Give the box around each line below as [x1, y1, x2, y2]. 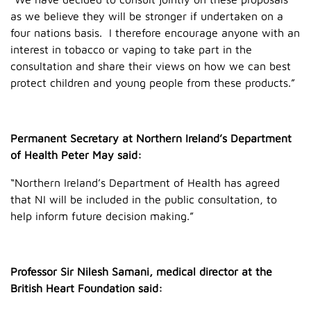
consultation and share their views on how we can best [10, 59, 291, 72]
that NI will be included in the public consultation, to [10, 192, 277, 205]
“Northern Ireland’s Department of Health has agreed [10, 176, 280, 189]
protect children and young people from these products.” [10, 76, 295, 89]
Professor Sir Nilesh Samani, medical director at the [10, 264, 272, 278]
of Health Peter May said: [10, 148, 142, 161]
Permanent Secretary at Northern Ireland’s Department [10, 131, 292, 144]
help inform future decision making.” [10, 209, 194, 222]
